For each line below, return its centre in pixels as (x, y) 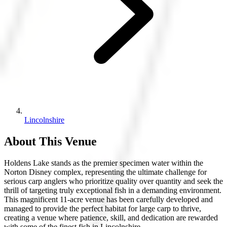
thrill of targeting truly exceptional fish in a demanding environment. (113, 190)
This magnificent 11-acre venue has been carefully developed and (108, 199)
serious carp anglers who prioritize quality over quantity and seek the (113, 181)
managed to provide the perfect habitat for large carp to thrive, (103, 208)
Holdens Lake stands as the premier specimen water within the (104, 163)
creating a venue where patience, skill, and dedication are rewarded (111, 217)
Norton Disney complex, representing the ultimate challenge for (105, 172)
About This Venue (50, 141)
